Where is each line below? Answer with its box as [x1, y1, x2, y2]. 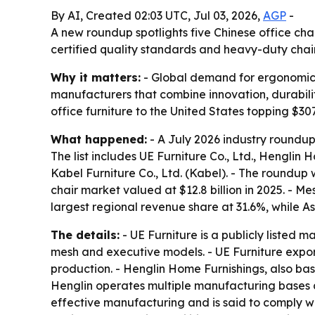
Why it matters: [51, 70, 141, 84]
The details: [51, 228, 120, 242]
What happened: [51, 132, 147, 146]
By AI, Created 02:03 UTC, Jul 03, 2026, [51, 8, 263, 22]
